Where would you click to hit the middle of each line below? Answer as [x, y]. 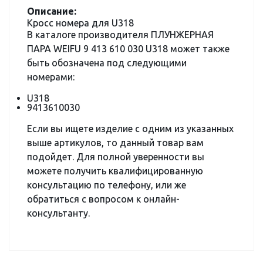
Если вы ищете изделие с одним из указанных [130, 129]
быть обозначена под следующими [107, 63]
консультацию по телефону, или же [107, 185]
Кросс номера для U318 [80, 23]
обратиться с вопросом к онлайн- [103, 199]
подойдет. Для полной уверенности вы [116, 157]
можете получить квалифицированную [115, 171]
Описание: [52, 11]
